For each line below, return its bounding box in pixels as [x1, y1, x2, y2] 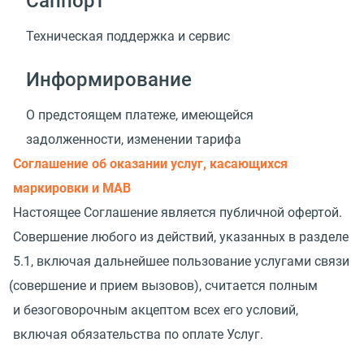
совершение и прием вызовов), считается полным [13, 277, 318, 293]
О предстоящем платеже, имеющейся [26, 106, 253, 123]
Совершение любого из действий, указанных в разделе [13, 228, 349, 245]
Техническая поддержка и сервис [26, 28, 230, 44]
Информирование [26, 67, 192, 91]
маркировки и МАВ [13, 180, 131, 196]
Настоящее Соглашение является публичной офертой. [13, 204, 342, 220]
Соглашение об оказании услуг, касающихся [13, 155, 288, 171]
